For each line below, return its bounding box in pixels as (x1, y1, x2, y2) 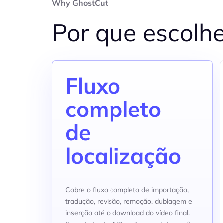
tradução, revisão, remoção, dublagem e (65, 197, 192, 206)
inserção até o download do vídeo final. (65, 208, 190, 217)
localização (65, 142, 181, 169)
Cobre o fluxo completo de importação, (65, 185, 189, 194)
